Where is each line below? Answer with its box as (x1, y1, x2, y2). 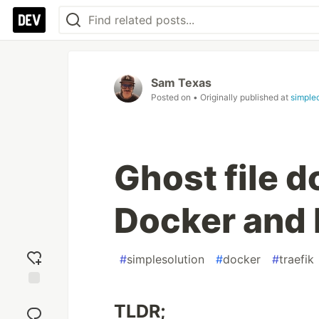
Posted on (151, 92, 193, 103)
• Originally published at (193, 92, 291, 103)
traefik (279, 252, 314, 266)
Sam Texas (151, 75, 211, 90)
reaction (15, 302, 53, 315)
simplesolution (127, 252, 204, 266)
